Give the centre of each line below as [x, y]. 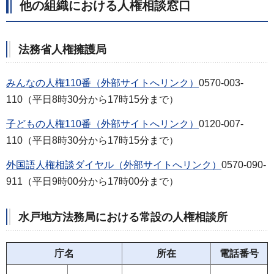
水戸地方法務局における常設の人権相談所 [123, 217]
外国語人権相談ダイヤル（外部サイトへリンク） [114, 165]
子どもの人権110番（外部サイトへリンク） [102, 124]
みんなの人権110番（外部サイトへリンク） [102, 83]
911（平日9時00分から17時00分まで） [92, 181]
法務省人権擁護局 [62, 49]
